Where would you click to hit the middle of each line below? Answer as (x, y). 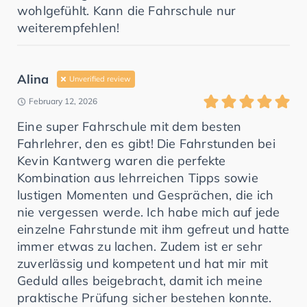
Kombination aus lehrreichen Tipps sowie (138, 178)
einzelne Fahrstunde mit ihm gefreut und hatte (153, 230)
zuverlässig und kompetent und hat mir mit (143, 264)
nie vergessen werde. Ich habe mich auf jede (149, 212)
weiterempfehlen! (69, 28)
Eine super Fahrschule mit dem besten (130, 127)
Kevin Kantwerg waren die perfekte (122, 161)
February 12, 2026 (63, 101)
